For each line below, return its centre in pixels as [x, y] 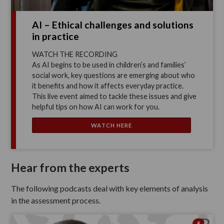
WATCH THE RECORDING [75, 54]
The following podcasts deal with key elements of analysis [110, 188]
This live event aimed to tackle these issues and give [114, 96]
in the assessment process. [56, 200]
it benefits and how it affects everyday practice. [108, 85]
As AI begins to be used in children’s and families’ [109, 64]
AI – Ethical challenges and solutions [113, 24]
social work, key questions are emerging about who [114, 75]
